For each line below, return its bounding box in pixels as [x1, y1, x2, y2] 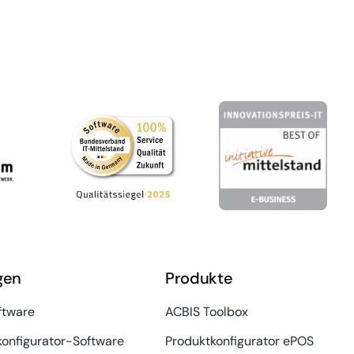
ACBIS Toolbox [164, 303, 248, 320]
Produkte [164, 267, 233, 288]
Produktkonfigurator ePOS [164, 332, 314, 349]
